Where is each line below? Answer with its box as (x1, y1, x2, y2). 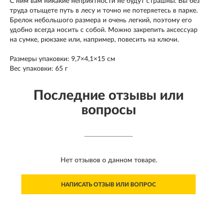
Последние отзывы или (33, 88, 184, 102)
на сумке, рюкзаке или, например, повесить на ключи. (10, 36, 179, 43)
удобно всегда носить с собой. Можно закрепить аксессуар (10, 26, 198, 33)
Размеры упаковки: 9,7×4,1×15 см (10, 55, 115, 62)
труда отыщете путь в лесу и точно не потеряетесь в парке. (10, 7, 198, 14)
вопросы (81, 103, 136, 117)
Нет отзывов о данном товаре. (60, 156, 157, 164)
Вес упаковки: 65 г (10, 65, 68, 72)
